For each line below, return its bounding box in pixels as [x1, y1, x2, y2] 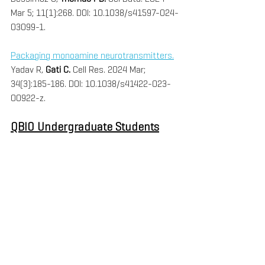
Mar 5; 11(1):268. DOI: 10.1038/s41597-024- [11, 7, 179, 20]
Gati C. [46, 63, 73, 76]
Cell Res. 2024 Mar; [73, 63, 148, 76]
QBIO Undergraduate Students [11, 119, 159, 135]
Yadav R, [11, 63, 46, 76]
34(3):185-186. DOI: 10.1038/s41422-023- [11, 77, 171, 91]
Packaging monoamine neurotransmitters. [11, 49, 174, 62]
